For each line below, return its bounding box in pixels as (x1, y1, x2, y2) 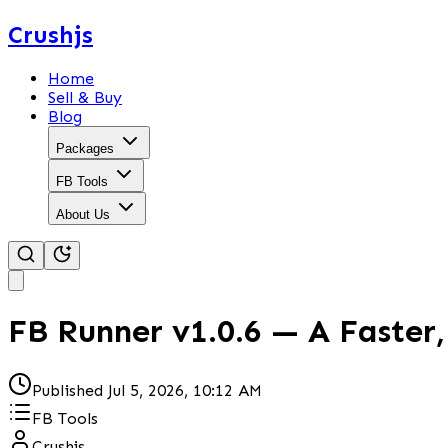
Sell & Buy (48, 87, 122, 107)
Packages (56, 140, 114, 156)
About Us (56, 206, 110, 222)
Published (32, 380, 108, 400)
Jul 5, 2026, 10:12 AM (108, 380, 262, 400)
